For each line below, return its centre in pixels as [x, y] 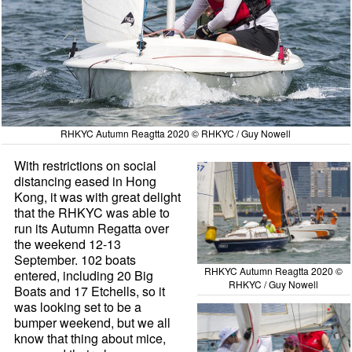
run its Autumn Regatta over [92, 229]
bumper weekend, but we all [93, 323]
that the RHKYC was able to [92, 213]
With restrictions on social [86, 166]
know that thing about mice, [90, 339]
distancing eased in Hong [86, 181]
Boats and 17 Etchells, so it [90, 291]
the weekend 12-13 [68, 244]
